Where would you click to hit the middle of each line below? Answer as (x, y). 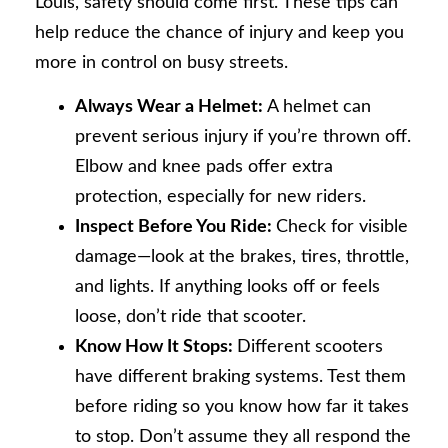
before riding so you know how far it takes (242, 406)
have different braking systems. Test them (240, 376)
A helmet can (319, 106)
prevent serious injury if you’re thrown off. (243, 136)
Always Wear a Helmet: (171, 106)
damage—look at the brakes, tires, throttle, (242, 256)
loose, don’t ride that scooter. (190, 316)
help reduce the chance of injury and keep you (219, 32)
